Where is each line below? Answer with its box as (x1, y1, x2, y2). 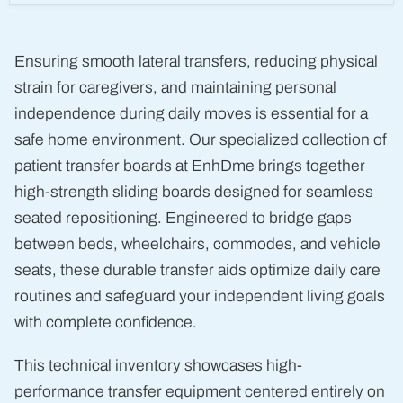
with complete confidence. (14, 314, 197, 331)
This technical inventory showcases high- (14, 357, 302, 375)
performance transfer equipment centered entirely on (14, 383, 385, 401)
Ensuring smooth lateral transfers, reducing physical (14, 53, 378, 70)
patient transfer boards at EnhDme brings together (14, 157, 365, 175)
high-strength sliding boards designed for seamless (14, 184, 373, 201)
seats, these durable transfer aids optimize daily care (14, 262, 381, 279)
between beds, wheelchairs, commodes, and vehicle (14, 236, 381, 253)
